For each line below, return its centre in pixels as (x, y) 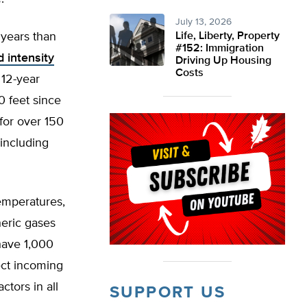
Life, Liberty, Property (228, 36)
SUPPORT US (168, 293)
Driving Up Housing (223, 61)
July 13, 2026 (204, 22)
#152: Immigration (220, 49)
